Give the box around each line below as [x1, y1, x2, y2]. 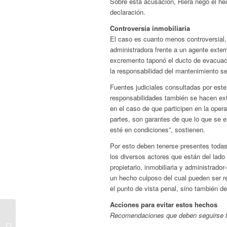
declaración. [110, 7, 145, 17]
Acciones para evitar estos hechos [110, 199, 217, 209]
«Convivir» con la [18, 211, 68, 221]
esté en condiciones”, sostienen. [110, 124, 205, 134]
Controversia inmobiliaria [110, 23, 190, 33]
